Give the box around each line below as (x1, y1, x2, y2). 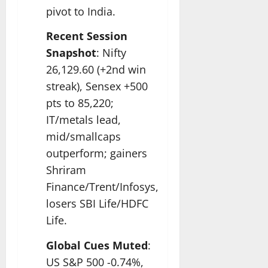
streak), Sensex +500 (46, 79, 148, 94)
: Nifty (96, 45, 126, 60)
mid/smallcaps (46, 129, 121, 144)
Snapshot (46, 45, 96, 60)
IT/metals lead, (46, 112, 121, 127)
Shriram (46, 163, 86, 178)
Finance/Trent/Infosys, (46, 179, 159, 194)
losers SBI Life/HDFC (46, 196, 148, 211)
